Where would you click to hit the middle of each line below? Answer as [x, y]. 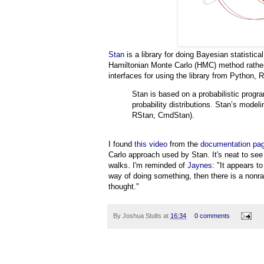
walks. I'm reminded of [148, 166]
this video [151, 144]
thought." [124, 187]
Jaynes [200, 166]
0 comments [212, 215]
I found [121, 144]
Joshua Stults [142, 215]
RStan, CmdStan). [163, 115]
